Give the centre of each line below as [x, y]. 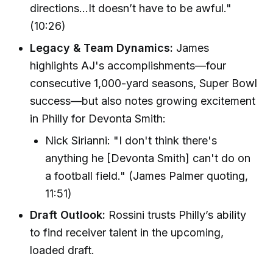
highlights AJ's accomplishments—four [128, 65]
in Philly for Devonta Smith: [98, 118]
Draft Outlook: [68, 215]
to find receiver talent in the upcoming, [127, 233]
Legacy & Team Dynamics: [102, 48]
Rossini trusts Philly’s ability [176, 215]
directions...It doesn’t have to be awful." [131, 9]
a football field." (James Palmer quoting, [147, 175]
